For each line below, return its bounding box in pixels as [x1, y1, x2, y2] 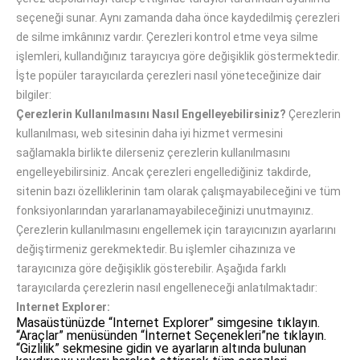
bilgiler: [16, 88, 51, 101]
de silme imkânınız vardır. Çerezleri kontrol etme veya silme [16, 31, 318, 43]
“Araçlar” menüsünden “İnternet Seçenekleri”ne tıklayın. [16, 328, 326, 343]
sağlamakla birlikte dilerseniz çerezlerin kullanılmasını [16, 146, 290, 159]
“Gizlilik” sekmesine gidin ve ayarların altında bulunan [16, 341, 306, 356]
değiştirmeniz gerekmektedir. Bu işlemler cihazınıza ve [16, 243, 296, 256]
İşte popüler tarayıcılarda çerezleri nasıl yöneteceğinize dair [16, 69, 321, 82]
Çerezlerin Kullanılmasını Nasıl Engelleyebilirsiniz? [16, 108, 286, 121]
